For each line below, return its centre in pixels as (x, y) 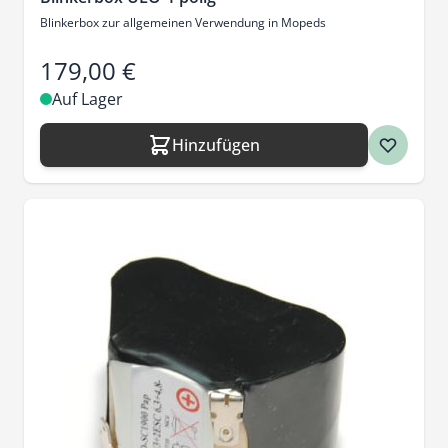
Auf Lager (87, 99)
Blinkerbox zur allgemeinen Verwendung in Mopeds (183, 22)
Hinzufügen (216, 145)
